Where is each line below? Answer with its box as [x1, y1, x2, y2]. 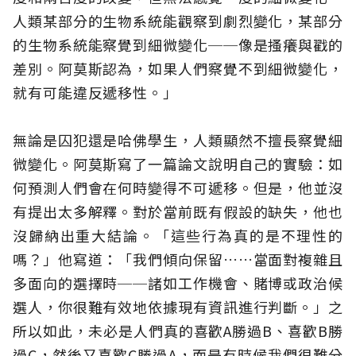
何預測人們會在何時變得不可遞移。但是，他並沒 [13, 177, 343, 199]
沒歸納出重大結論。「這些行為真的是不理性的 [13, 225, 343, 246]
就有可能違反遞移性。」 [13, 82, 178, 103]
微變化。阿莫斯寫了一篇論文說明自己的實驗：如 [13, 153, 343, 175]
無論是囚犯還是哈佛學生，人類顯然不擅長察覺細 [13, 130, 343, 151]
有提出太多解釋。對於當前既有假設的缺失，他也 [13, 201, 343, 222]
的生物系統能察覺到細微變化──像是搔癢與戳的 [13, 34, 343, 56]
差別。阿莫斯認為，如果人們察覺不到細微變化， [13, 58, 343, 79]
